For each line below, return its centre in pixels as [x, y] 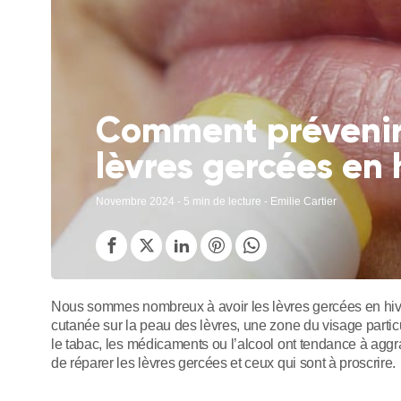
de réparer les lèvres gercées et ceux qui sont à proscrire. [224, 363]
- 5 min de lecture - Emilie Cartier [256, 201]
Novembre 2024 [135, 201]
